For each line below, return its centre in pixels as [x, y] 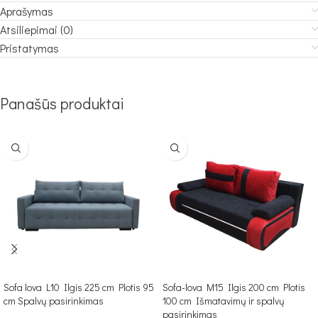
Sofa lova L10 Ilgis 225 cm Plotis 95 [79, 287]
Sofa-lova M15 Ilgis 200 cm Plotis [234, 287]
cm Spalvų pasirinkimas [54, 301]
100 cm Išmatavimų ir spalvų [224, 301]
